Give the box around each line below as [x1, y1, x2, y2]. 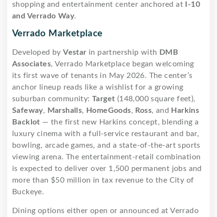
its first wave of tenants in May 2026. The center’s [12, 71, 193, 79]
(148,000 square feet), [115, 94, 196, 103]
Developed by [12, 48, 63, 56]
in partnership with [86, 48, 160, 56]
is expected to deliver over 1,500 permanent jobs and [12, 164, 202, 172]
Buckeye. [12, 187, 45, 196]
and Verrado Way [12, 12, 75, 20]
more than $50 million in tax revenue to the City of [12, 176, 194, 184]
